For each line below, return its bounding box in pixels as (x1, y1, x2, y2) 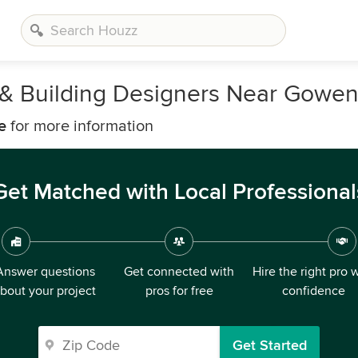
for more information (6, 117, 153, 136)
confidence (281, 283, 345, 299)
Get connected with (124, 264, 234, 280)
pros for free (145, 283, 213, 299)
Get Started (233, 336, 307, 354)
